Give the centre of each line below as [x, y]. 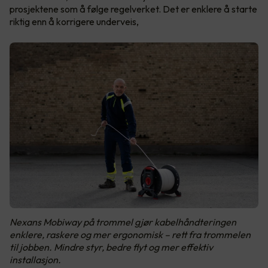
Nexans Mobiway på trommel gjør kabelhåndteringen [123, 222]
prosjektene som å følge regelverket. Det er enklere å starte [133, 9]
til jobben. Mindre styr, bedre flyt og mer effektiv [111, 247]
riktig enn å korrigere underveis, [74, 21]
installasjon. [35, 260]
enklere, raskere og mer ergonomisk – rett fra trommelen [130, 235]
